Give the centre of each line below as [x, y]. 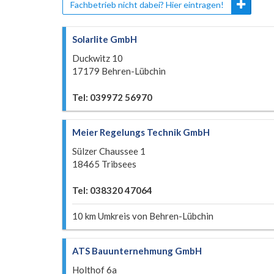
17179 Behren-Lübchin [119, 71]
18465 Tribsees [104, 164]
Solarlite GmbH [105, 39]
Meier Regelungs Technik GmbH [141, 132]
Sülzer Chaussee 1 [109, 151]
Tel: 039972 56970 [112, 97]
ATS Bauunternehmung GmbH [137, 251]
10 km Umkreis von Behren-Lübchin [143, 216]
